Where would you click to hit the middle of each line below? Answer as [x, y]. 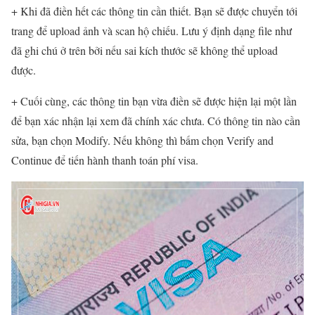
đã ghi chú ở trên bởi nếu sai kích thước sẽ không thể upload [144, 50]
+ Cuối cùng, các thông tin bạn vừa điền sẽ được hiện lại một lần [154, 101]
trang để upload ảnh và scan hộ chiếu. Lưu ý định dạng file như [152, 30]
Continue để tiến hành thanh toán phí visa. [105, 160]
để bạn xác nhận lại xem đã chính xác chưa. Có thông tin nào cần [156, 120]
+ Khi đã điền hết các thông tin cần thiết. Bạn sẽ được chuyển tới [154, 11]
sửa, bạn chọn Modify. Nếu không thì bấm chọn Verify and [142, 140]
